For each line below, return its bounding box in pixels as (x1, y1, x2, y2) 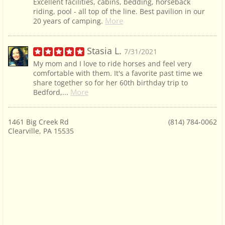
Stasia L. (87, 45, 122, 57)
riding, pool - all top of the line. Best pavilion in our (33, 7, 205, 17)
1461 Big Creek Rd (8, 117, 69, 127)
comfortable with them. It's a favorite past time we (33, 68, 202, 78)
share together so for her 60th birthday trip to (33, 78, 188, 88)
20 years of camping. (33, 16, 103, 26)
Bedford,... (33, 87, 68, 97)
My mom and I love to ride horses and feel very (33, 59, 191, 69)
